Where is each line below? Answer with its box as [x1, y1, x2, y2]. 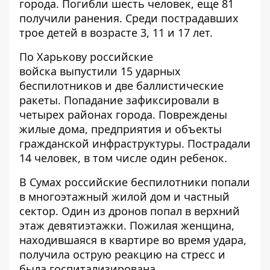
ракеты [19, 92, 58, 107]
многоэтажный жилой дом [28, 189, 171, 204]
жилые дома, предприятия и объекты [19, 121, 222, 136]
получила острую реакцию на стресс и [19, 246, 225, 262]
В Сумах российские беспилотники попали [19, 174, 250, 189]
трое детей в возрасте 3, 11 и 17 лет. [19, 25, 213, 40]
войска [19, 63, 60, 78]
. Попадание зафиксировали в [58, 92, 219, 107]
